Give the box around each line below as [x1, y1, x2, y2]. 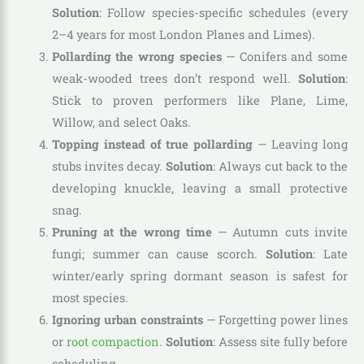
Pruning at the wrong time [51, 224, 212, 240]
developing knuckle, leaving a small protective [51, 180, 348, 197]
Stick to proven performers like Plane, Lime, [51, 93, 348, 109]
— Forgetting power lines [202, 312, 349, 328]
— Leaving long [253, 136, 348, 153]
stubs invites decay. [51, 158, 167, 175]
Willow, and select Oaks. [51, 115, 191, 131]
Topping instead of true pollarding [51, 136, 253, 153]
